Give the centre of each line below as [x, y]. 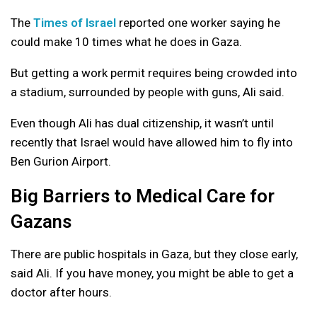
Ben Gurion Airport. [61, 162]
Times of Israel [75, 23]
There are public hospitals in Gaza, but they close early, [154, 254]
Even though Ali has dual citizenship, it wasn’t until [142, 123]
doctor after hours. [61, 293]
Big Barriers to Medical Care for [143, 196]
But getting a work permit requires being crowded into [154, 73]
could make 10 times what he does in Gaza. [126, 42]
